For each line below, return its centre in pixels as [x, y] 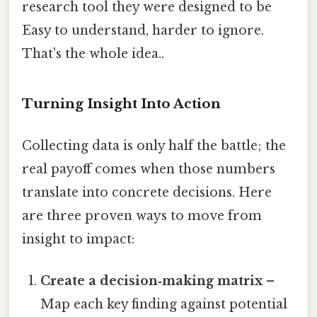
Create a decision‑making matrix [152, 281]
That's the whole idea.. [93, 53]
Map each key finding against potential [164, 305]
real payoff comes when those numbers [149, 169]
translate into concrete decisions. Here [147, 192]
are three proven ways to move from [142, 215]
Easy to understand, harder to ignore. [143, 30]
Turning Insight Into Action [121, 103]
